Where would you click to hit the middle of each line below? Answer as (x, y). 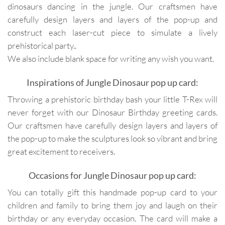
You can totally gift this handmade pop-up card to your (113, 192)
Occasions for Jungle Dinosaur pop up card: (113, 175)
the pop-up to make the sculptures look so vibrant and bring (113, 139)
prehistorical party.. (42, 46)
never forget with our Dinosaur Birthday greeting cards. (113, 113)
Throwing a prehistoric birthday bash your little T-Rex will (113, 99)
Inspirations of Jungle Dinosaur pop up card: (113, 82)
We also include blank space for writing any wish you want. (111, 59)
